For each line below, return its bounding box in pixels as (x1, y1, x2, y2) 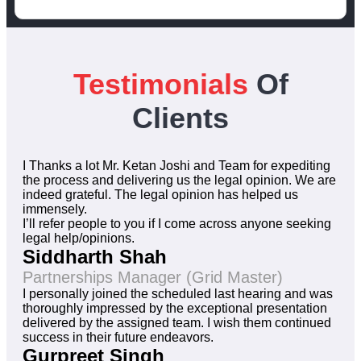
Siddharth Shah (23, 246, 167, 268)
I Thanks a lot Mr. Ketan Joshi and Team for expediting (23, 159, 330, 173)
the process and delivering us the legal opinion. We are (23, 173, 336, 188)
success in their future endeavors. (23, 330, 214, 345)
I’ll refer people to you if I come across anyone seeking (23, 217, 331, 231)
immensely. (23, 202, 87, 217)
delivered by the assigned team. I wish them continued (23, 316, 331, 330)
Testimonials (73, 67, 248, 101)
